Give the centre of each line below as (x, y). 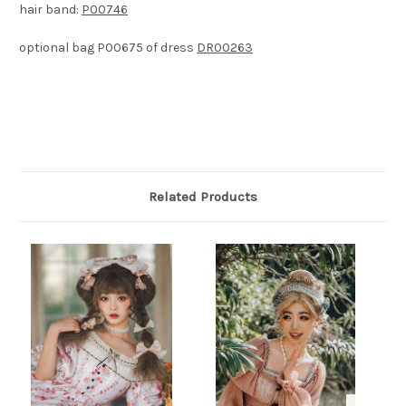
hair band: (50, 10)
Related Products (203, 197)
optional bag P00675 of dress (108, 48)
